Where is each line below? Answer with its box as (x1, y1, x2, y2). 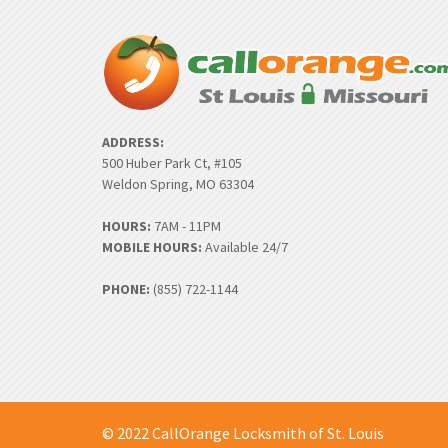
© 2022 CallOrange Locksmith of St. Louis (102, 423, 384, 444)
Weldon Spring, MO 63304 (102, 175, 254, 194)
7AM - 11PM (151, 217, 221, 236)
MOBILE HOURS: (102, 238, 202, 257)
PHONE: (102, 280, 150, 299)
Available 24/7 (202, 238, 288, 257)
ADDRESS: (102, 133, 164, 152)
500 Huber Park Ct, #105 (102, 154, 242, 173)
